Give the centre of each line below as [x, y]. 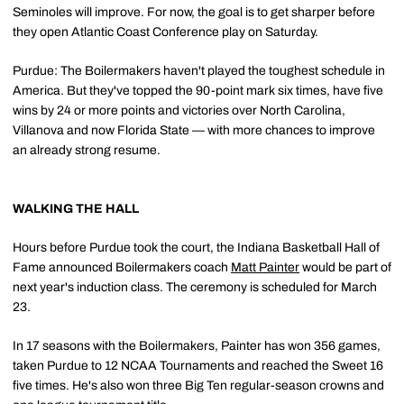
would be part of [345, 267]
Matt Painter [265, 267]
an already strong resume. [87, 150]
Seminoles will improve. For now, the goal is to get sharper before [194, 12]
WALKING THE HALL [76, 208]
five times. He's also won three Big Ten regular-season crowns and [198, 385]
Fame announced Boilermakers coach [122, 267]
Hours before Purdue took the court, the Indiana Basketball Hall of [196, 247]
